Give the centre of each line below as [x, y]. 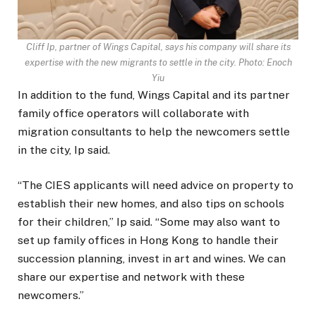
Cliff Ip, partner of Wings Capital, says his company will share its [158, 47]
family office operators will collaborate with [133, 113]
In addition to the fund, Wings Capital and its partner [154, 95]
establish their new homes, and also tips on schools [151, 203]
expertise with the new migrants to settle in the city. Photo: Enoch [158, 62]
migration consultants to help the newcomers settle [154, 131]
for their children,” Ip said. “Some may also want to [149, 221]
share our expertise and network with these [131, 276]
